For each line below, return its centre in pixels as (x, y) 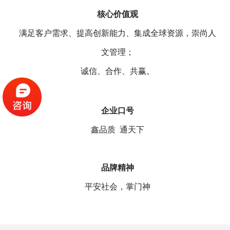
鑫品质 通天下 (118, 130)
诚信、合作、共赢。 (118, 71)
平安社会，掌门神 (118, 187)
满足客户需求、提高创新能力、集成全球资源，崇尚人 (118, 33)
